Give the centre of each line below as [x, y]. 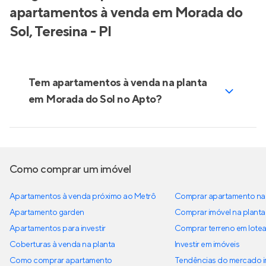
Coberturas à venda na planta [62, 245]
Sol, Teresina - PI [60, 32]
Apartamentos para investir [58, 229]
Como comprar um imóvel [70, 170]
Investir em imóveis [207, 245]
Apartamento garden [47, 213]
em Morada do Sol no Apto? [95, 99]
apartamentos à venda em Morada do [126, 13]
